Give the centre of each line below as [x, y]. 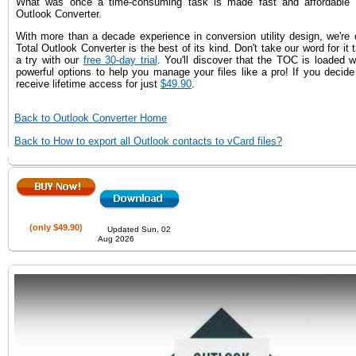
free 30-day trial [120, 60]
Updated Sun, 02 [139, 229]
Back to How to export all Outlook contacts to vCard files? [148, 141]
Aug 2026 [116, 238]
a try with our [50, 60]
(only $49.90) [56, 227]
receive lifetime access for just [88, 83]
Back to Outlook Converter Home [91, 118]
